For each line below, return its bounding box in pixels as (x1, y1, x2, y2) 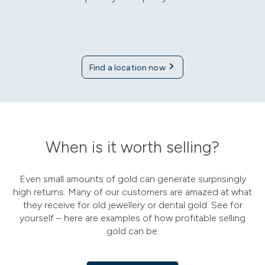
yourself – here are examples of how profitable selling (20, 212, 245, 224)
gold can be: (106, 225, 159, 237)
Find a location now (89, 62, 167, 73)
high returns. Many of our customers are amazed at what (13, 186, 252, 198)
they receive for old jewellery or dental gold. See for (22, 199, 243, 211)
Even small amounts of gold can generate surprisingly (19, 173, 246, 185)
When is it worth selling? (46, 137, 219, 157)
